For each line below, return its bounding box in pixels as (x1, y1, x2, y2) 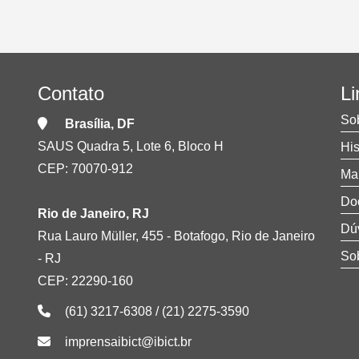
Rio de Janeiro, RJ (38, 206, 149, 220)
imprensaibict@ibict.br (65, 334, 192, 349)
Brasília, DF (65, 116, 135, 131)
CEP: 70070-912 (38, 161, 133, 175)
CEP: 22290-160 (38, 273, 133, 288)
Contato (38, 82, 104, 104)
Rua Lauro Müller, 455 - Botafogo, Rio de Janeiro (38, 228, 315, 243)
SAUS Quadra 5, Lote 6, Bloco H (38, 139, 224, 153)
